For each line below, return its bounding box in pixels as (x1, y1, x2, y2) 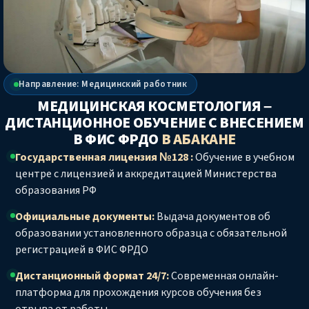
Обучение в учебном (193, 150, 295, 166)
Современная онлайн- (169, 268, 279, 284)
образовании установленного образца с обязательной (15, 226, 287, 241)
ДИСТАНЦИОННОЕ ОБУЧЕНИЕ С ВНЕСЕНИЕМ (5, 112, 304, 134)
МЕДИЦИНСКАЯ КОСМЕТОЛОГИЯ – (37, 95, 272, 118)
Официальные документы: (15, 209, 154, 225)
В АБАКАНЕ (161, 128, 236, 151)
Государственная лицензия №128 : (15, 150, 193, 166)
